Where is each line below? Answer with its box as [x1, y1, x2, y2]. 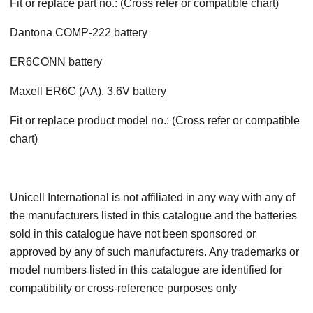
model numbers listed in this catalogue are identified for [10, 264, 282, 277]
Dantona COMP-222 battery [10, 27, 147, 39]
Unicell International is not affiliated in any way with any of [10, 191, 295, 204]
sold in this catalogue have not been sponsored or [10, 228, 256, 240]
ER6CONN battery [10, 56, 102, 68]
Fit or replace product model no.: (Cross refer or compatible [10, 115, 300, 127]
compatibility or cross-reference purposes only [10, 282, 237, 295]
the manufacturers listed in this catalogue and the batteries [10, 210, 297, 222]
